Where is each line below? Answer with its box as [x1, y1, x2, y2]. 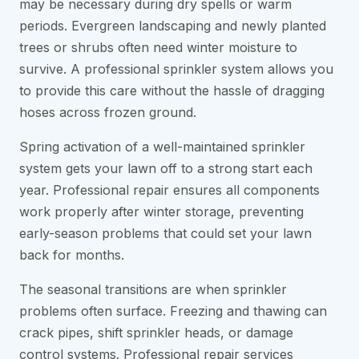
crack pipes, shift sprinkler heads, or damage [19, 325, 293, 341]
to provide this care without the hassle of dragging [19, 83, 325, 99]
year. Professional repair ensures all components [19, 182, 320, 199]
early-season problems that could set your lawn [19, 225, 312, 242]
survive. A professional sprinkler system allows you [19, 61, 333, 78]
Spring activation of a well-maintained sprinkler [19, 139, 305, 155]
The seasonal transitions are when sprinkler [19, 281, 287, 298]
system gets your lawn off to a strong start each [19, 160, 313, 177]
